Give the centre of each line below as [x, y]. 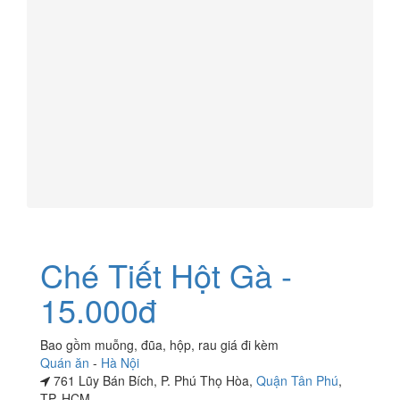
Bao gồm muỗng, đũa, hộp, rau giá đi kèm [159, 345]
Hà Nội [120, 362]
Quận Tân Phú [297, 380]
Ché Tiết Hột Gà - [166, 275]
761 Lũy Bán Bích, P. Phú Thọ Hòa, [153, 380]
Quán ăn [65, 362]
